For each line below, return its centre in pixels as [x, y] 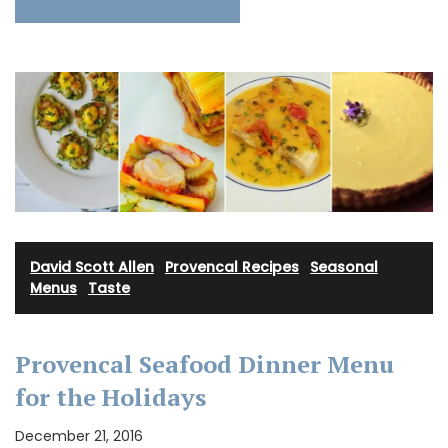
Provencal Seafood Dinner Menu [204, 364]
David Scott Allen [92, 267]
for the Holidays [110, 397]
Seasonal [344, 267]
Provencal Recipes [232, 267]
